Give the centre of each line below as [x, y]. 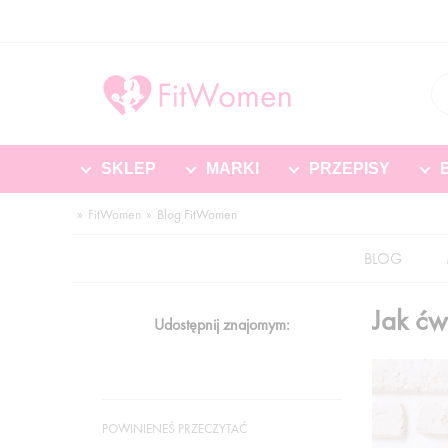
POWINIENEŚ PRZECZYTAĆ [174, 428]
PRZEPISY [349, 168]
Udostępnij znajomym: [222, 324]
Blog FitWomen [197, 214]
